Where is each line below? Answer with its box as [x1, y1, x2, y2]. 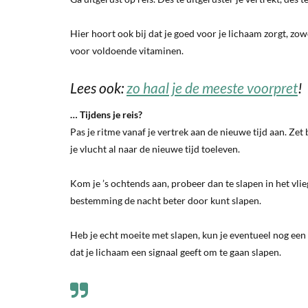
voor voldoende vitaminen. [70, 45, 184, 56]
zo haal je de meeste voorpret [126, 79, 298, 96]
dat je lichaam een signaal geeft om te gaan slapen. [70, 246, 281, 258]
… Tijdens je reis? [70, 109, 142, 120]
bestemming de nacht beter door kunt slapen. [70, 195, 261, 206]
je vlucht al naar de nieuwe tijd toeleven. [70, 143, 240, 155]
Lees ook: [70, 79, 126, 96]
